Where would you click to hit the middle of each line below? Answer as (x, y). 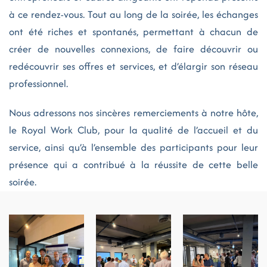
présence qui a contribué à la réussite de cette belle (133, 164)
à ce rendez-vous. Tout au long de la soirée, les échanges (133, 14)
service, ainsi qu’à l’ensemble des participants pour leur (133, 147)
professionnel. (38, 83)
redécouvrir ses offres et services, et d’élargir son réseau (133, 66)
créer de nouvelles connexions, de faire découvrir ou (133, 49)
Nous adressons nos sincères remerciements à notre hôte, (133, 113)
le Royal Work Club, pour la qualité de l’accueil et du (133, 130)
